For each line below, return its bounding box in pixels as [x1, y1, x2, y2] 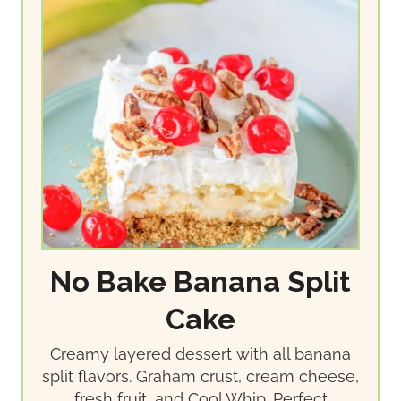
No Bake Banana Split [50, 264, 351, 299]
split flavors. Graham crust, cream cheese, [42, 366, 359, 386]
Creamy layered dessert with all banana [50, 344, 351, 363]
